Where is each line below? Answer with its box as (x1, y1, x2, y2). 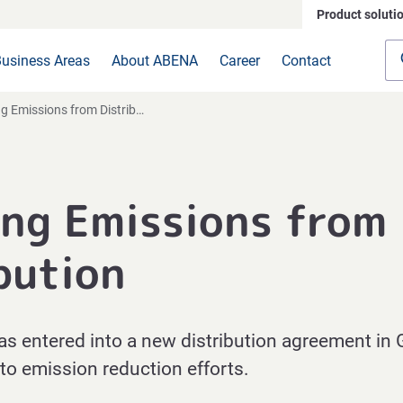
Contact (282, 51, 331, 69)
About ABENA (112, 51, 198, 69)
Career (219, 51, 260, 69)
